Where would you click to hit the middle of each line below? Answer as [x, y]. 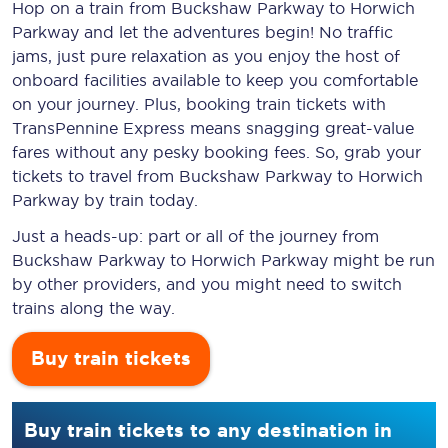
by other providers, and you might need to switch [207, 284]
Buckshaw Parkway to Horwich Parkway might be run [223, 260]
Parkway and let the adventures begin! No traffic [202, 32]
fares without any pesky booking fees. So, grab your [216, 152]
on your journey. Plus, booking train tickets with [199, 104]
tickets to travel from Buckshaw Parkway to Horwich [217, 176]
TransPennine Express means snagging [168, 128]
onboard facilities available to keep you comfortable [215, 80]
